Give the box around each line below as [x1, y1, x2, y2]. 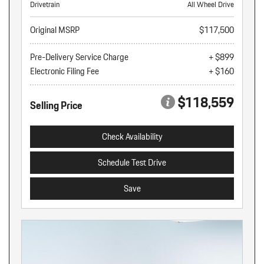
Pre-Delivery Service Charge [30, 50, 128, 64]
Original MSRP [30, 23, 80, 37]
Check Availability [101, 130, 163, 144]
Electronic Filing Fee [30, 64, 99, 78]
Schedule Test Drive [98, 156, 166, 170]
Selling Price [30, 97, 82, 114]
